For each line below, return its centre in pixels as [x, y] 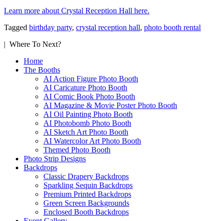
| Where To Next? [33, 44]
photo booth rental [172, 27]
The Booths [42, 70]
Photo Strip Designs [55, 158]
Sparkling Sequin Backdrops [88, 185]
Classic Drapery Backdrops [86, 176]
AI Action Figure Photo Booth [91, 78]
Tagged [17, 27]
